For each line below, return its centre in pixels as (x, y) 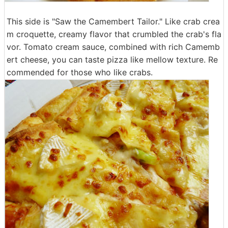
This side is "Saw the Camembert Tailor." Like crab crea (113, 21)
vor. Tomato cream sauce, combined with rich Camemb (113, 47)
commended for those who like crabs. (80, 72)
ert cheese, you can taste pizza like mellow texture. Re (112, 60)
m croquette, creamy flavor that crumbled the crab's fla (114, 34)
